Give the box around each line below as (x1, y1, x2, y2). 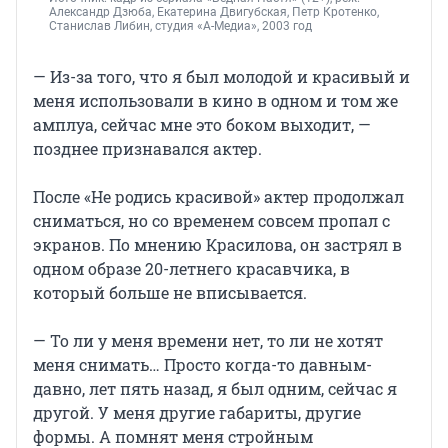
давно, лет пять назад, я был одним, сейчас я (33, 378, 397, 400)
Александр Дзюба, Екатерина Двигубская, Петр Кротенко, (49, 5, 379, 20)
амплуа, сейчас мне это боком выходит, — (33, 114, 371, 136)
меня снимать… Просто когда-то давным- (33, 354, 372, 376)
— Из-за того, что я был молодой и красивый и (33, 66, 410, 88)
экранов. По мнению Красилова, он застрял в (33, 234, 402, 256)
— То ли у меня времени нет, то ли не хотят (33, 330, 383, 352)
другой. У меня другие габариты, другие (33, 402, 361, 424)
